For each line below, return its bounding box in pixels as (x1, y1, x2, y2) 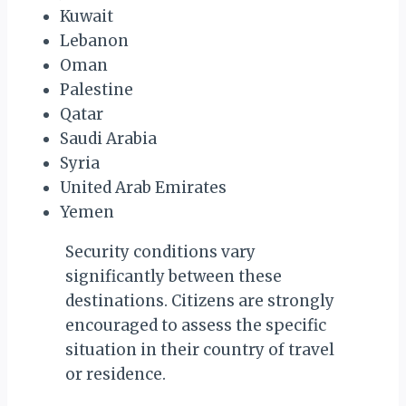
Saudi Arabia (60, 129, 157, 150)
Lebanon (60, 31, 129, 52)
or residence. (65, 364, 166, 385)
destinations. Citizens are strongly (65, 291, 334, 312)
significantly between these (65, 266, 282, 287)
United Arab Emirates (60, 178, 227, 198)
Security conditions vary (65, 242, 256, 263)
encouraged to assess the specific (65, 315, 326, 336)
